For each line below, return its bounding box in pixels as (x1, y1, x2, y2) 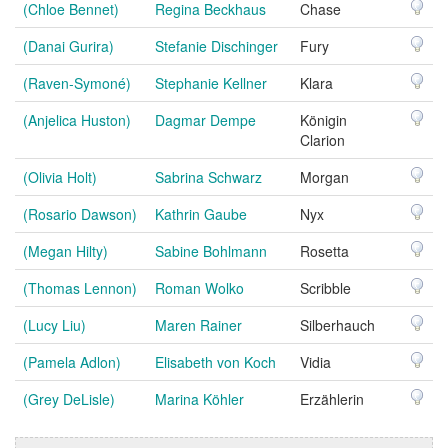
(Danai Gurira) (23, 35, 114, 56)
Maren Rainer (155, 314, 242, 335)
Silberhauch (300, 314, 375, 335)
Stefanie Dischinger (155, 35, 278, 56)
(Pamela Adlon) (23, 351, 121, 372)
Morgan (300, 166, 349, 187)
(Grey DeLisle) (23, 388, 115, 409)
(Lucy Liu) (23, 314, 86, 335)
